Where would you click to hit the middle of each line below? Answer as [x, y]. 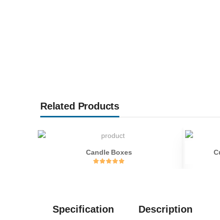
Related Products [80, 106]
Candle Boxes [109, 152]
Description [165, 209]
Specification [83, 209]
